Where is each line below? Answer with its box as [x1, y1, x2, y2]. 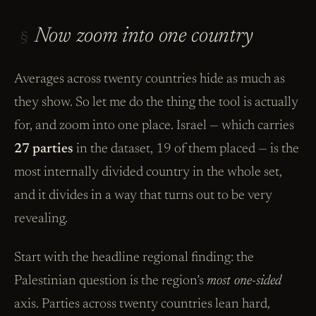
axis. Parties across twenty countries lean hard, [14, 297, 270, 311]
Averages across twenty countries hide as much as [14, 72, 285, 86]
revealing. [14, 212, 68, 226]
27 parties [14, 142, 73, 156]
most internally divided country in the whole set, [14, 165, 282, 179]
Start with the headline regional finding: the [14, 250, 254, 265]
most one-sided [207, 274, 281, 288]
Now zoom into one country [34, 25, 253, 47]
